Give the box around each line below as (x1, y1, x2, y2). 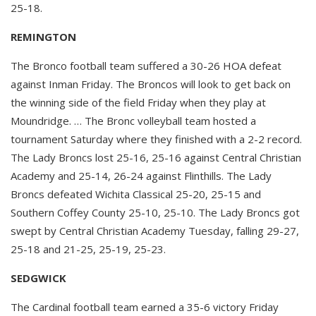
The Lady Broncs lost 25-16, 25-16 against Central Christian (11, 150, 301, 164)
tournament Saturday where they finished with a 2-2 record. (11, 131, 302, 146)
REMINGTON (11, 29, 76, 44)
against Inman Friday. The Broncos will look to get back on (11, 76, 291, 91)
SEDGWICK (11, 270, 66, 285)
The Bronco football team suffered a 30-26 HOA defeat (11, 58, 281, 73)
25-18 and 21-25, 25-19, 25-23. (11, 241, 166, 256)
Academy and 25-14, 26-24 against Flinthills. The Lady (11, 168, 272, 183)
